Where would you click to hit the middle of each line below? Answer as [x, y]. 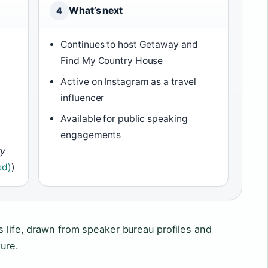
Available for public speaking [124, 118]
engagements [91, 135]
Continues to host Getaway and [129, 44]
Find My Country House [112, 60]
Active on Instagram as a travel [129, 81]
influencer [83, 98]
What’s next [96, 10]
